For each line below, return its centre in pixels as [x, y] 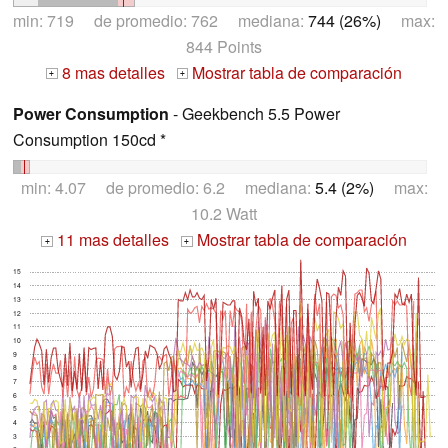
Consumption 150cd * [89, 139]
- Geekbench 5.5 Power [254, 113]
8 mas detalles [111, 72]
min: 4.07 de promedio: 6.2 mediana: [167, 188]
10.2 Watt [224, 214]
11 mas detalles [111, 240]
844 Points [224, 46]
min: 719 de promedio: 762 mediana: [160, 20]
